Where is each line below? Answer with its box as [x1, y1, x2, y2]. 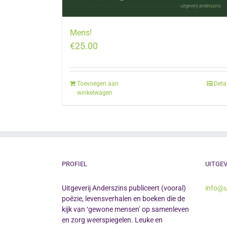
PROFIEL [62, 160, 87, 168]
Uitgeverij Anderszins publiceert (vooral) [62, 184, 186, 193]
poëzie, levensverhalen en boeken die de [62, 195, 185, 203]
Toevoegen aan [77, 80, 119, 88]
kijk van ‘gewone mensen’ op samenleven [62, 205, 189, 214]
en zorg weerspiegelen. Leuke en [62, 216, 163, 224]
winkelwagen [77, 89, 112, 97]
